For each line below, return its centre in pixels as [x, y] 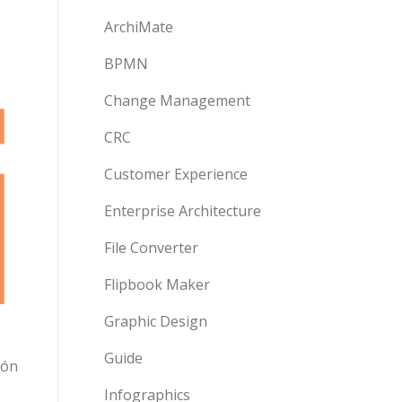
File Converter [151, 248]
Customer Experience [176, 174]
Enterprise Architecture [183, 211]
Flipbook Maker [157, 284]
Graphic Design [156, 321]
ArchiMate [139, 27]
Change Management [177, 100]
